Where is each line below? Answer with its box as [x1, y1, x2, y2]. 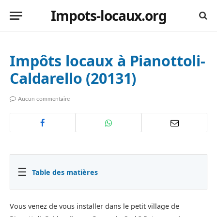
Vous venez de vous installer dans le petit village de [10, 201, 179, 211]
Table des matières [32, 167, 98, 177]
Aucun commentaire [18, 96, 70, 102]
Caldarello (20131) [10, 68, 137, 88]
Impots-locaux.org [50, 6, 167, 25]
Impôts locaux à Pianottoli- [10, 50, 205, 71]
